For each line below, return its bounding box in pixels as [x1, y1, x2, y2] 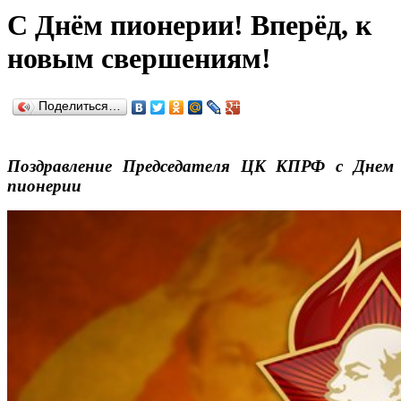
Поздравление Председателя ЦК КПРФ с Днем [7, 156, 394, 175]
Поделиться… [38, 98, 121, 113]
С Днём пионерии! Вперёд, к [7, 9, 371, 42]
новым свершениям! [7, 42, 271, 75]
